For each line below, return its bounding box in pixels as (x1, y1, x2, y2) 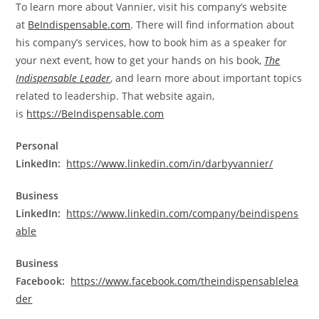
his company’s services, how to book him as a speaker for (16, 36, 288, 50)
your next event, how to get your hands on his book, (16, 53, 265, 68)
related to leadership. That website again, (16, 89, 215, 103)
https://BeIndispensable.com (26, 107, 164, 121)
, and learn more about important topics (110, 71, 303, 85)
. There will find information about (130, 18, 295, 32)
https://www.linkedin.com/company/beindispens (66, 206, 299, 221)
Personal (16, 139, 59, 153)
